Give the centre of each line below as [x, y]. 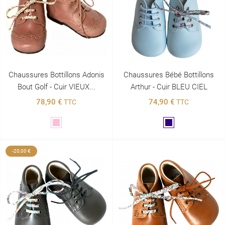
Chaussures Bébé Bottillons [169, 75]
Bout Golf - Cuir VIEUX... [56, 87]
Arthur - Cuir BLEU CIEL [169, 87]
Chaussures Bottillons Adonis [56, 75]
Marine [179, 123]
